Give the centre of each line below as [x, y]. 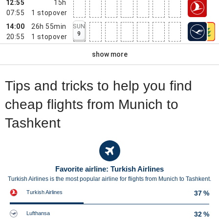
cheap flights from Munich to [92, 104]
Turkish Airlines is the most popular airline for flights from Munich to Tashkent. [109, 179]
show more [109, 54]
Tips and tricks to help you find [99, 86]
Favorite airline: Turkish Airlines [109, 169]
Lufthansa [38, 213]
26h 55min [49, 26]
